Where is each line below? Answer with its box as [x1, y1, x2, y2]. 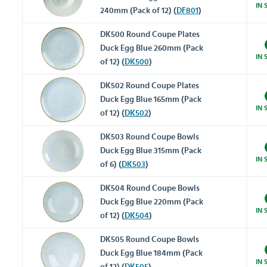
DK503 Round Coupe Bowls [100, 133, 199, 142]
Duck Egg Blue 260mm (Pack [100, 44, 203, 53]
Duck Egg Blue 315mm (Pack [100, 147, 201, 156]
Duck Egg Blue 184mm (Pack [100, 249, 203, 258]
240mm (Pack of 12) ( [100, 7, 176, 15]
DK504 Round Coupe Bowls [100, 184, 200, 193]
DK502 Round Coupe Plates [100, 82, 199, 91]
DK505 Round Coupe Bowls [100, 235, 199, 244]
